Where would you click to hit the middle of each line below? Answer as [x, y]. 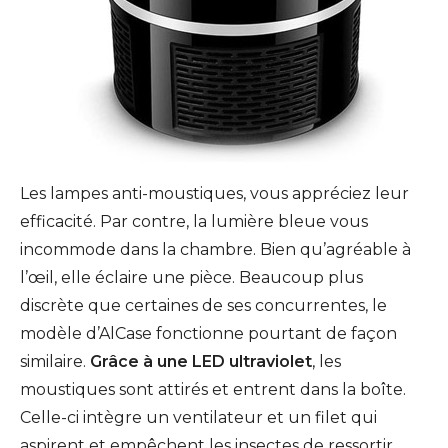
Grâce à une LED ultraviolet [201, 362]
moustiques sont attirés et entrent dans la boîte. [213, 390]
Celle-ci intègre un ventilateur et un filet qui [198, 418]
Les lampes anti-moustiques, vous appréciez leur [214, 194]
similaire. [55, 362]
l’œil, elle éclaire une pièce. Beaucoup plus [191, 278]
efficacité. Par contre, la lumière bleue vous [194, 222]
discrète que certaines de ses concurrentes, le [203, 306]
